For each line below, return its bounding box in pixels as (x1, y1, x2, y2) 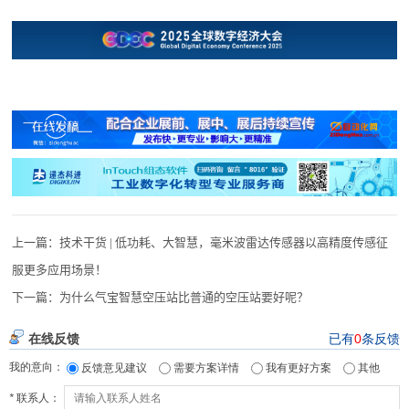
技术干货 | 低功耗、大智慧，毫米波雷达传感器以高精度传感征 (59, 236, 389, 250)
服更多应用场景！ (12, 263, 108, 278)
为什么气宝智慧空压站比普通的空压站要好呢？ (59, 290, 309, 305)
